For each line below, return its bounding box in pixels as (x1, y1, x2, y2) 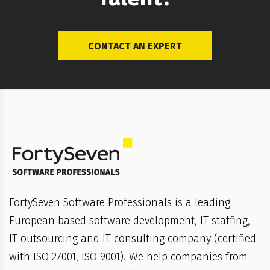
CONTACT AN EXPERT (88, 40, 182, 52)
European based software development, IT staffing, (9, 214, 250, 228)
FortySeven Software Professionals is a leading (9, 196, 230, 210)
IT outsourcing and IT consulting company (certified (9, 232, 256, 246)
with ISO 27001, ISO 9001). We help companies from (9, 250, 248, 264)
